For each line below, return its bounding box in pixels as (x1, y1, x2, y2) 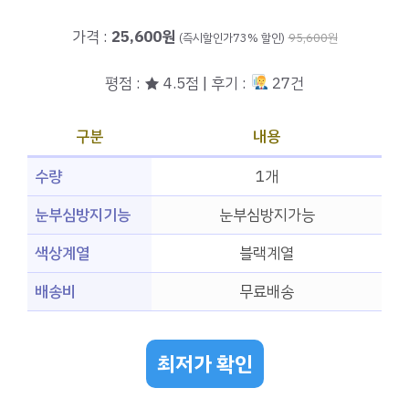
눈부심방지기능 (35, 204, 131, 227)
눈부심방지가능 (218, 204, 315, 227)
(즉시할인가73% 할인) (178, 29, 285, 47)
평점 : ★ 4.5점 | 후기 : (105, 71, 251, 95)
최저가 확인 (156, 348, 253, 379)
